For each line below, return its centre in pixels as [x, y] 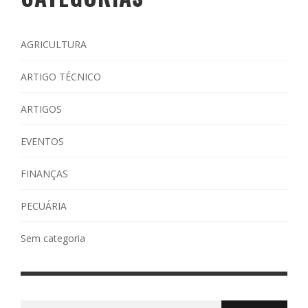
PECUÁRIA [44, 206]
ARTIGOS [41, 109]
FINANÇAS [44, 173]
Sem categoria [53, 238]
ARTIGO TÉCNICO [61, 76]
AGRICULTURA [54, 44]
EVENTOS [42, 141]
